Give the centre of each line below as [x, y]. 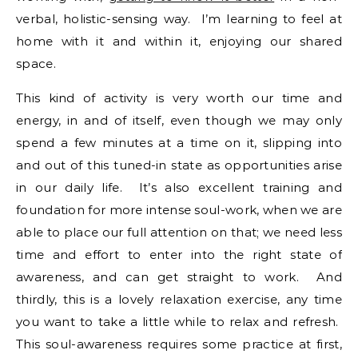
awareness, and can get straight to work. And [179, 277]
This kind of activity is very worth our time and [179, 98]
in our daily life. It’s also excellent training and [179, 187]
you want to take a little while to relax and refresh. [179, 322]
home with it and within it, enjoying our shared [179, 41]
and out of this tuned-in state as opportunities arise [179, 165]
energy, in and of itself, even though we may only [179, 120]
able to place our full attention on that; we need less [179, 232]
